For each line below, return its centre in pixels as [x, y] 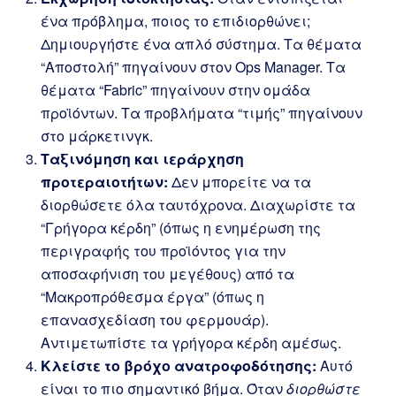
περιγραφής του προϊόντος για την [163, 251]
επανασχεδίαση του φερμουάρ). [155, 320]
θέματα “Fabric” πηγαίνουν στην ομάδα [175, 90]
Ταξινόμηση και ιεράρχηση [142, 159]
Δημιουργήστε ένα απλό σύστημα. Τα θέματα [201, 44]
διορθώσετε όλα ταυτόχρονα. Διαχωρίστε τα [198, 205]
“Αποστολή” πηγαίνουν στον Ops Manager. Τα [193, 67]
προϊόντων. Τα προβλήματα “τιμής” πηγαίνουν [202, 113]
